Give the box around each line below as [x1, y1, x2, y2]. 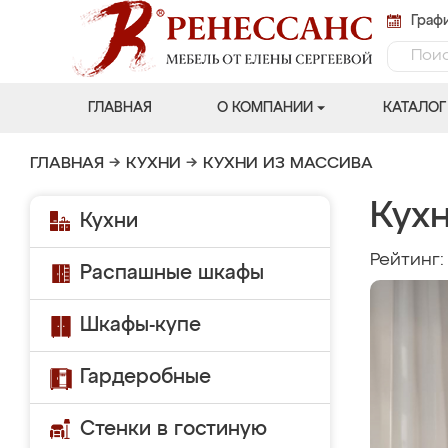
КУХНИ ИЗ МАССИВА [203, 156, 373, 172]
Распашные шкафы [80, 263, 264, 283]
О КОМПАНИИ [216, 101, 313, 115]
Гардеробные [80, 367, 211, 387]
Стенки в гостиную [80, 419, 267, 439]
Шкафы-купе [80, 315, 201, 335]
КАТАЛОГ [382, 101, 446, 115]
